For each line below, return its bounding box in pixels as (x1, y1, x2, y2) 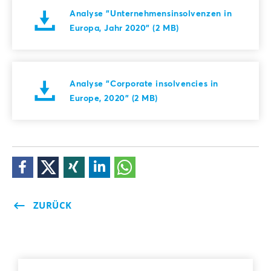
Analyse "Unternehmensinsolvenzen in (70, 7, 232, 19)
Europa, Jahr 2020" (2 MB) (70, 21, 179, 33)
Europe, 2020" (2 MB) (70, 91, 158, 103)
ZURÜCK (33, 198, 72, 212)
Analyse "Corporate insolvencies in (70, 77, 218, 89)
